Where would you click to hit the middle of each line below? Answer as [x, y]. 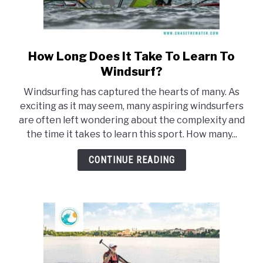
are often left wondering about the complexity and [131, 120]
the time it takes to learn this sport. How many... [131, 134]
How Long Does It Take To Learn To [131, 57]
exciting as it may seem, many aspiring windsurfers [131, 106]
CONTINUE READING [131, 160]
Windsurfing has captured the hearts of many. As [131, 92]
